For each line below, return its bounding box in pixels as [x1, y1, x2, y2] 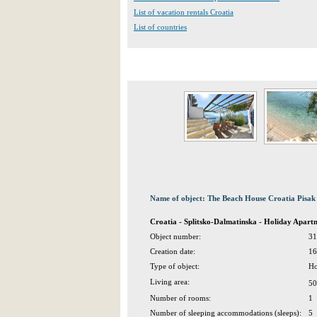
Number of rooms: [150, 294, 211, 302]
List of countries [134, 23, 187, 31]
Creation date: [150, 247, 195, 255]
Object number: [150, 232, 201, 241]
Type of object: [150, 262, 200, 270]
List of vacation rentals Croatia [134, 8, 234, 16]
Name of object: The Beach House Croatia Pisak [150, 194, 316, 202]
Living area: [150, 277, 190, 286]
